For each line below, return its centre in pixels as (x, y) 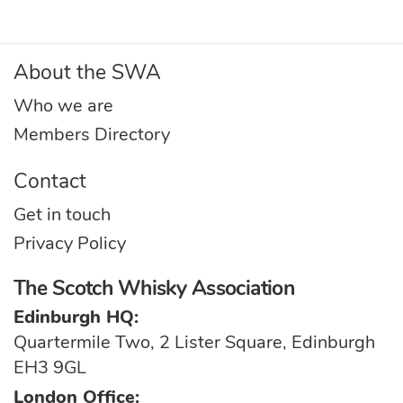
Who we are (63, 106)
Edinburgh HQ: (76, 318)
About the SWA (87, 73)
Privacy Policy (70, 244)
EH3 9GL (50, 368)
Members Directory (92, 135)
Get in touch (62, 215)
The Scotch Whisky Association (154, 289)
